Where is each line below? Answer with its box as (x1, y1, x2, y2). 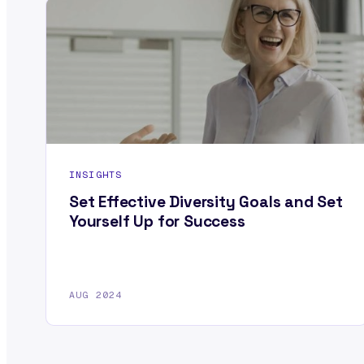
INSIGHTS (69, 167, 123, 180)
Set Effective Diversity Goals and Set (69, 192, 343, 213)
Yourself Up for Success (69, 211, 245, 232)
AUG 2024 (69, 288, 123, 301)
